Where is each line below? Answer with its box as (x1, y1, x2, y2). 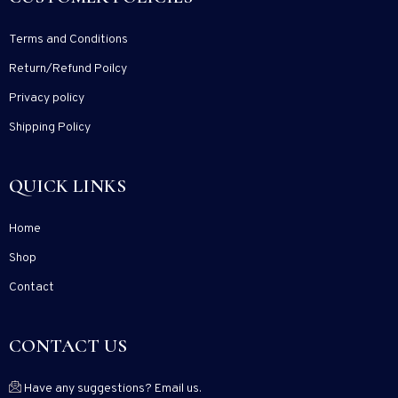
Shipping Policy (9, 120, 91, 136)
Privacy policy (9, 91, 84, 107)
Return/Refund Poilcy (9, 61, 127, 77)
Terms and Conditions (9, 32, 128, 48)
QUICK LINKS (9, 175, 126, 198)
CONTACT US (9, 335, 127, 358)
